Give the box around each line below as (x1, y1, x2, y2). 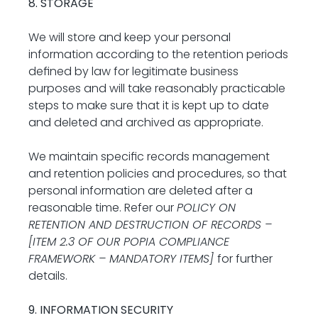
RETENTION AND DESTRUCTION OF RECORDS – (28, 216, 272, 233)
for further (217, 251, 273, 267)
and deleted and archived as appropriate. (28, 114, 263, 131)
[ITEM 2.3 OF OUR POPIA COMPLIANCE (28, 234, 229, 250)
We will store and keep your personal (28, 29, 231, 45)
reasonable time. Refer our (28, 199, 177, 216)
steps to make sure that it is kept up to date (28, 97, 269, 114)
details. (28, 268, 67, 284)
